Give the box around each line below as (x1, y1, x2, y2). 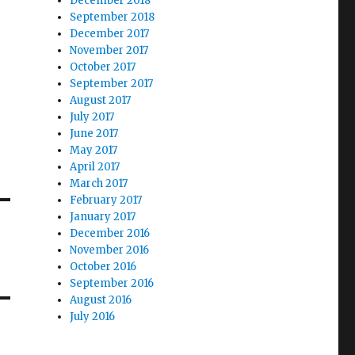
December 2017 (70, 27, 150, 41)
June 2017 (70, 127, 119, 141)
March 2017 (70, 177, 128, 191)
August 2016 (70, 293, 132, 307)
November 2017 (70, 44, 149, 58)
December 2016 (70, 227, 151, 241)
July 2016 (70, 310, 116, 324)
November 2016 (70, 243, 150, 258)
